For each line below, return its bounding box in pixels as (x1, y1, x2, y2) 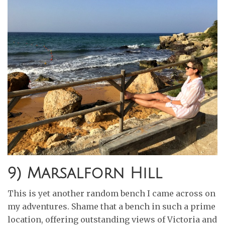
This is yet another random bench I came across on (8, 188, 215, 198)
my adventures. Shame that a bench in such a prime (8, 201, 215, 211)
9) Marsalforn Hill (8, 165, 162, 182)
